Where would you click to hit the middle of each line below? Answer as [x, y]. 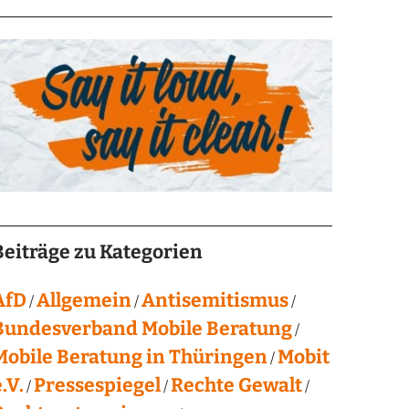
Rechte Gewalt [236, 385]
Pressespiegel [97, 385]
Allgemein [84, 300]
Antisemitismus [215, 300]
